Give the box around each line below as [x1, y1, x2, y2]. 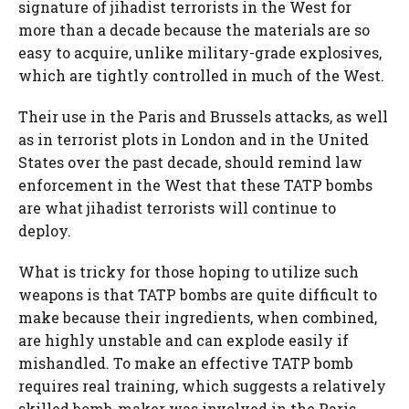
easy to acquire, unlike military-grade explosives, [18, 43, 382, 62]
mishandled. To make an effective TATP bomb [18, 353, 353, 372]
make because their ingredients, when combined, [18, 308, 377, 327]
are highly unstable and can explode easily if [18, 330, 349, 350]
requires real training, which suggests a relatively [18, 376, 386, 395]
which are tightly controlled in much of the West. [18, 66, 384, 85]
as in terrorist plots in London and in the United [18, 130, 369, 149]
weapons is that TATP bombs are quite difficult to [18, 285, 377, 304]
